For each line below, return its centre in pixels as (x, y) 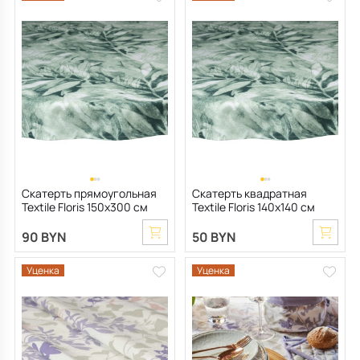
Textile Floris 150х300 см (85, 207)
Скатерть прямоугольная (89, 193)
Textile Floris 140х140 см (254, 207)
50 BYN (214, 237)
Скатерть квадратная (250, 193)
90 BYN (44, 237)
